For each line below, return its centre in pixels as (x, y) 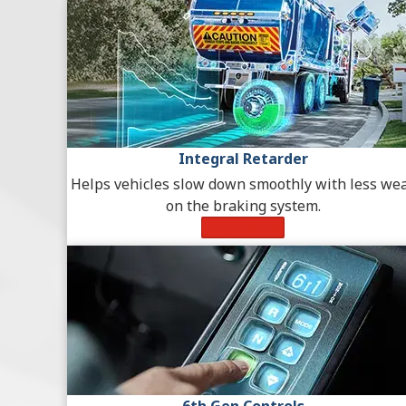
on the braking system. (243, 206)
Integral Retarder (243, 159)
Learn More (243, 228)
